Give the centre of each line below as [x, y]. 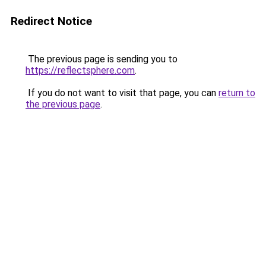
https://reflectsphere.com [80, 70]
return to [237, 93]
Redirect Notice [51, 21]
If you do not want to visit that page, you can [122, 93]
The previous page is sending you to [102, 59]
